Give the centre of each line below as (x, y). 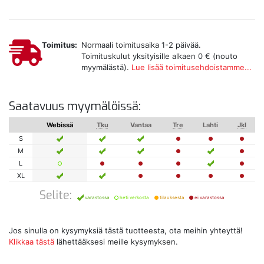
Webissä (60, 125)
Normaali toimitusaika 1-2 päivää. (141, 44)
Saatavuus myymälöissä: (75, 106)
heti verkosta (134, 197)
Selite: (56, 195)
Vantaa (141, 125)
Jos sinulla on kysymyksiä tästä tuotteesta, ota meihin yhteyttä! (126, 230)
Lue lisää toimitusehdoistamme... (191, 67)
